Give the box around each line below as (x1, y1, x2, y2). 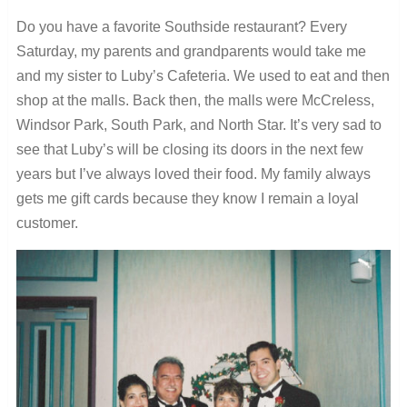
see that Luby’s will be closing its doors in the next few (15, 141, 363, 157)
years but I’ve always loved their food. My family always (15, 165, 371, 182)
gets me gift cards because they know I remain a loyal (15, 190, 359, 206)
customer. (15, 214, 78, 231)
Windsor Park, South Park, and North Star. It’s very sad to (15, 116, 382, 133)
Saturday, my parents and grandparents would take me (15, 43, 366, 59)
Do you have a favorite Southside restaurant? (15, 18, 306, 35)
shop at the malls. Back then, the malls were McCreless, (15, 92, 374, 108)
